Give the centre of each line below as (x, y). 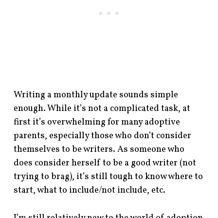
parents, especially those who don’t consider (103, 136)
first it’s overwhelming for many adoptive (97, 122)
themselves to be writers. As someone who (99, 149)
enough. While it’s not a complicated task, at (102, 109)
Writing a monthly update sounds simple (96, 95)
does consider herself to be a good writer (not (105, 163)
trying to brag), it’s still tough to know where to (109, 177)
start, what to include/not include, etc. (90, 190)
